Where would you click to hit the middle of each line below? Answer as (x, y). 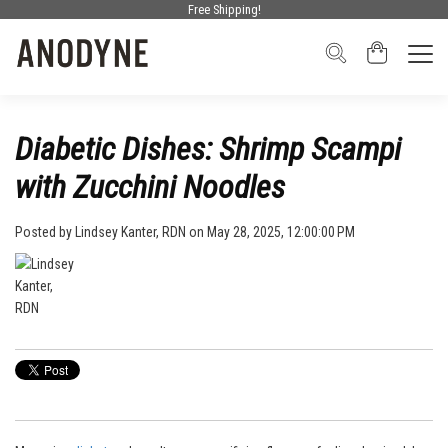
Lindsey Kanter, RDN (130, 231)
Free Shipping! (224, 9)
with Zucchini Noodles (150, 186)
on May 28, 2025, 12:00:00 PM (270, 231)
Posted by (43, 231)
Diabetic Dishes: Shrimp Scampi (208, 148)
